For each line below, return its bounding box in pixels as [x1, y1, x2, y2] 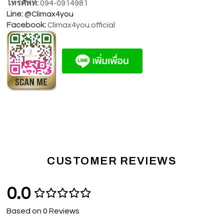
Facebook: [6, 20, 46, 29]
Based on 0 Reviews [6, 207, 80, 215]
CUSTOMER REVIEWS [47, 155, 177, 167]
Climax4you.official [46, 20, 115, 29]
